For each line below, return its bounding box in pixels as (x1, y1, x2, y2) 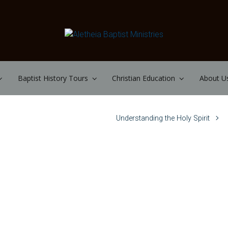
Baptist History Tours (17, 73, 88, 83)
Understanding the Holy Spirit (116, 114, 210, 123)
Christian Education (112, 73, 176, 83)
